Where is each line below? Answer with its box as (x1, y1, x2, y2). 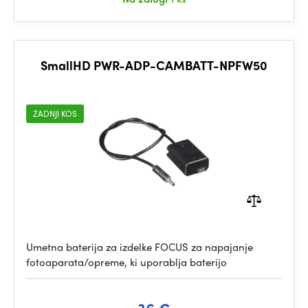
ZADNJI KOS (33, 107, 77, 120)
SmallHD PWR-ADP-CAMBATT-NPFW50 (41, 56, 267, 74)
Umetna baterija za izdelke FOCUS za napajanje (26, 239, 253, 254)
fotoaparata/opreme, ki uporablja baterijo (26, 254, 227, 269)
